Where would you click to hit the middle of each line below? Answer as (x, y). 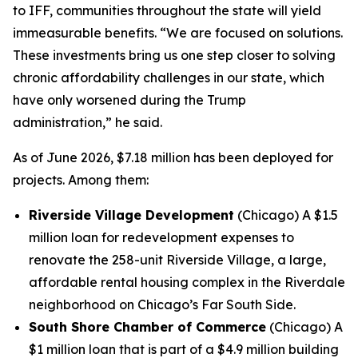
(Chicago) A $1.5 (286, 215)
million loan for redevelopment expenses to (161, 237)
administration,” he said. (88, 122)
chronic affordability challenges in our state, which (169, 78)
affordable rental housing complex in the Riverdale (187, 282)
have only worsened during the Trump (129, 100)
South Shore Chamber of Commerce (147, 327)
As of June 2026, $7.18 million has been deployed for (173, 157)
